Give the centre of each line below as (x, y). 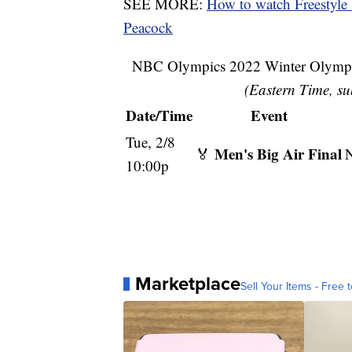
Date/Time (159, 115)
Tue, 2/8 (150, 142)
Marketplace (188, 284)
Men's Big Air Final (278, 154)
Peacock (148, 27)
